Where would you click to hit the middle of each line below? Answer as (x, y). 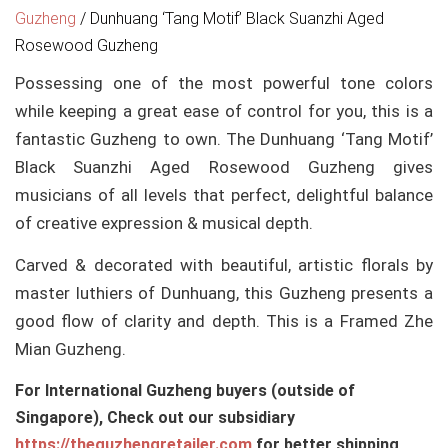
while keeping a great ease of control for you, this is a (224, 110)
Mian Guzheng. (70, 348)
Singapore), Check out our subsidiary (155, 418)
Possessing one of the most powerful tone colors (224, 82)
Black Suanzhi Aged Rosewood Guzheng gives (224, 166)
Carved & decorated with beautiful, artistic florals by (224, 264)
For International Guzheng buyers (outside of (185, 391)
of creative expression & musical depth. (164, 222)
